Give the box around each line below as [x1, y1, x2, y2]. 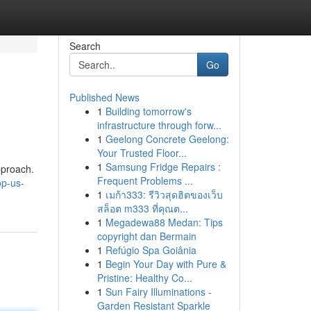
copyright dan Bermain [96, 229, 196, 243]
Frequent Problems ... [96, 174, 193, 187]
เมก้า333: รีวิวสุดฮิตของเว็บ [105, 187, 223, 201]
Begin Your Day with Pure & [105, 257, 226, 271]
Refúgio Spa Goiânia [105, 243, 196, 257]
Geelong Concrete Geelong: [105, 132, 229, 146]
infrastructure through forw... [96, 118, 221, 132]
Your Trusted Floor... [96, 146, 187, 160]
